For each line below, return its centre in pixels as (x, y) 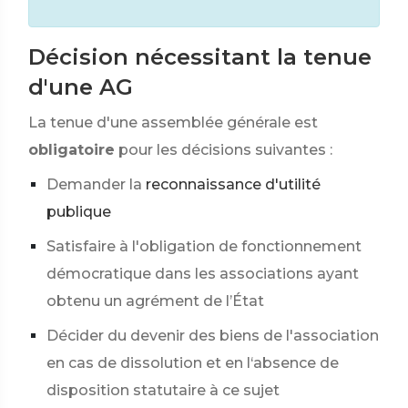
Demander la (94, 184)
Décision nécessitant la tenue (200, 57)
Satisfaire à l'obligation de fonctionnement (204, 246)
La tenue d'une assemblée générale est (173, 122)
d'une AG (81, 87)
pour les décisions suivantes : (225, 150)
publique (79, 212)
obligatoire (71, 150)
